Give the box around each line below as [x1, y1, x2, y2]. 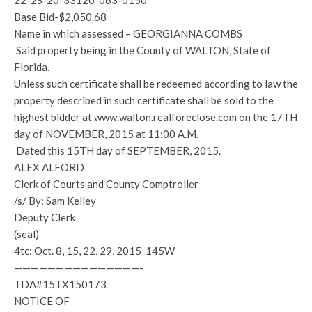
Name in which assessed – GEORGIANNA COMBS [14, 27, 242, 40]
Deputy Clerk [14, 211, 75, 224]
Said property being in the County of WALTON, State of [14, 44, 271, 56]
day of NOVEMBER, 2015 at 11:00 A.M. [14, 127, 198, 140]
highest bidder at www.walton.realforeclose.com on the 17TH [14, 111, 297, 123]
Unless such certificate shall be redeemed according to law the [14, 77, 298, 90]
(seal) [14, 228, 39, 240]
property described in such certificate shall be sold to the [14, 94, 274, 107]
